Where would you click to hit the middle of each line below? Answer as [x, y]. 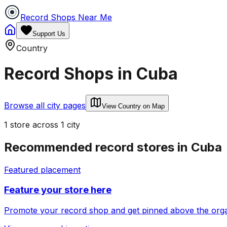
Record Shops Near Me [66, 17]
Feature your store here [58, 190]
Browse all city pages [45, 105]
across [45, 124]
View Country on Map [133, 106]
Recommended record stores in [98, 147]
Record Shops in [70, 74]
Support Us [49, 34]
